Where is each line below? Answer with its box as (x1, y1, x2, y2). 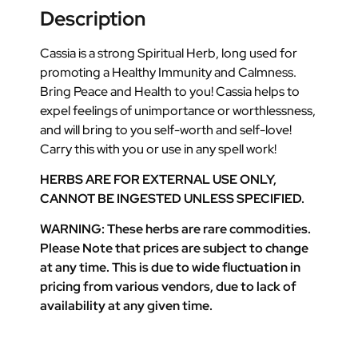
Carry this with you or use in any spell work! (40, 140, 276, 157)
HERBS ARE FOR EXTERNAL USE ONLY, (40, 171, 276, 189)
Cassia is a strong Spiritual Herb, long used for (40, 44, 297, 62)
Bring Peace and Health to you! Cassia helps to (40, 82, 300, 100)
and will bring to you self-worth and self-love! (40, 121, 292, 138)
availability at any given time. (40, 297, 213, 315)
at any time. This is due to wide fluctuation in (40, 259, 300, 276)
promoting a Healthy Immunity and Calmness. (40, 63, 296, 81)
